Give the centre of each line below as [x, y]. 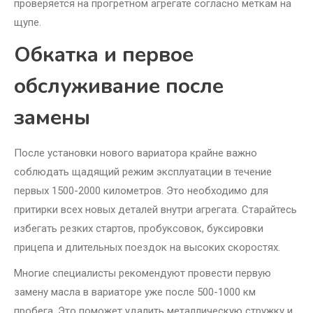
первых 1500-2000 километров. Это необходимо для [141, 191]
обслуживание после [119, 87]
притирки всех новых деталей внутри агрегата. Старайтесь [155, 210]
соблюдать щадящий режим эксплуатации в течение [143, 172]
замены [52, 118]
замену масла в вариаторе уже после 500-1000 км [135, 292]
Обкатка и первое [104, 55]
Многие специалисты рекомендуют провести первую [143, 274]
